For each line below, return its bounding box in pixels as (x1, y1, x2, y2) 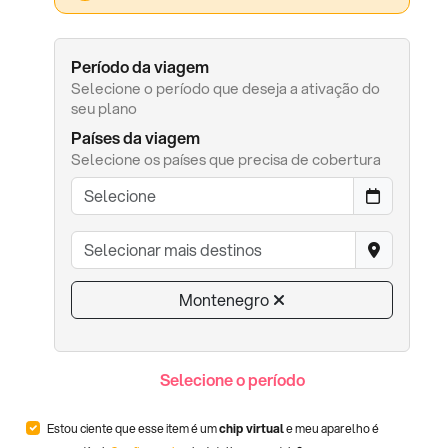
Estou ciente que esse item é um (47, 420, 219, 438)
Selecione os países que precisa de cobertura (71, 147, 381, 170)
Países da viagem (71, 125, 200, 149)
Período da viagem (71, 54, 209, 78)
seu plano (71, 96, 137, 119)
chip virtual (219, 420, 284, 438)
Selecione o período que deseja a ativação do (71, 76, 380, 99)
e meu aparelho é (284, 420, 379, 438)
